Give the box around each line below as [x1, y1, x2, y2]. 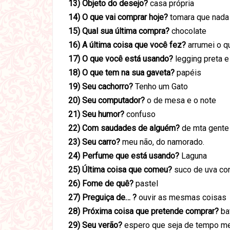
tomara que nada [168, 12, 229, 22]
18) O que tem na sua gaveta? [68, 68, 175, 78]
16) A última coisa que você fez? [68, 40, 186, 50]
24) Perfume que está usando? [68, 151, 179, 161]
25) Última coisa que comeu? [68, 165, 172, 175]
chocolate [169, 26, 206, 36]
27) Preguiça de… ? [68, 193, 139, 202]
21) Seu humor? [68, 109, 124, 119]
